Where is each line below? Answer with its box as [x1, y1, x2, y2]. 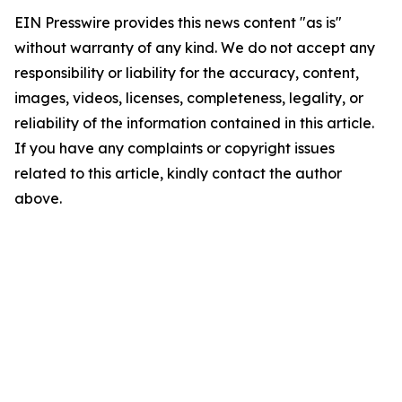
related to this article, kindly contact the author [14, 164, 342, 182]
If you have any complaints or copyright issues [14, 139, 335, 157]
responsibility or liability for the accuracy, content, [14, 64, 359, 82]
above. [14, 189, 62, 207]
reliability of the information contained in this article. [14, 114, 374, 132]
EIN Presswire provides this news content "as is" [14, 13, 342, 31]
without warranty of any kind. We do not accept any [14, 39, 375, 57]
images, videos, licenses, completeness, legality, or [14, 89, 363, 107]
